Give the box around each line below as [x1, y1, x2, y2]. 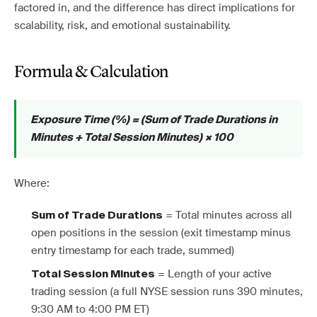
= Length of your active [155, 267, 272, 281]
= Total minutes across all [163, 208, 292, 222]
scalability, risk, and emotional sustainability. [14, 18, 231, 33]
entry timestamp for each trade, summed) [31, 243, 234, 258]
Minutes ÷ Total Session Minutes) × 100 [30, 132, 234, 143]
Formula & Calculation [14, 64, 168, 81]
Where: [14, 176, 50, 190]
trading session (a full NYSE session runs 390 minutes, [31, 284, 303, 299]
